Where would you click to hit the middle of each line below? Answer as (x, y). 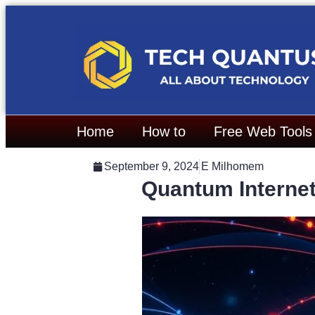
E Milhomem (232, 167)
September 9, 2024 (151, 167)
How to (164, 132)
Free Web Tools (263, 132)
